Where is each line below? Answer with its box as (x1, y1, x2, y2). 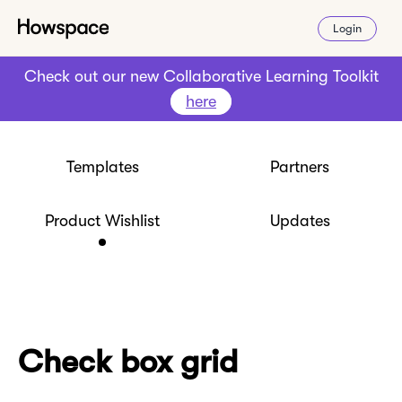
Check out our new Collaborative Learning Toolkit (23, 67, 379, 85)
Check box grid (18, 344, 238, 380)
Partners (270, 158, 329, 176)
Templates (66, 158, 139, 176)
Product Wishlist (45, 212, 160, 230)
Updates (269, 212, 330, 230)
